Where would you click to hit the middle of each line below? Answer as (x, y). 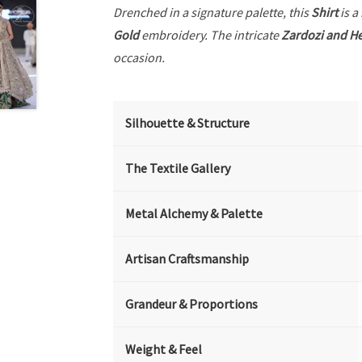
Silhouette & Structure (188, 123)
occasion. (139, 58)
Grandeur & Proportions (192, 304)
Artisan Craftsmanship (187, 259)
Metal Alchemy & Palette (194, 214)
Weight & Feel (164, 349)
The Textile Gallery (178, 168)
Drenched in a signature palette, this (213, 13)
